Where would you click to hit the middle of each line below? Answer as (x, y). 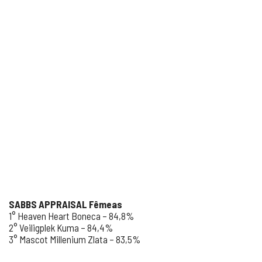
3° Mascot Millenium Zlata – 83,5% (75, 239)
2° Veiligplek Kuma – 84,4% (61, 227)
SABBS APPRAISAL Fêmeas (65, 204)
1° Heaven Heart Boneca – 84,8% (71, 216)
